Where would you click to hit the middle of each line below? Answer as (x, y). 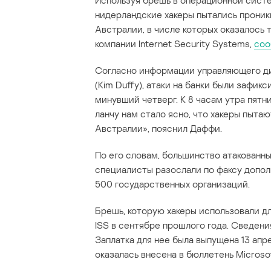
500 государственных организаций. (172, 184)
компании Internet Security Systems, (175, 44)
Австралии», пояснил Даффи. (158, 129)
